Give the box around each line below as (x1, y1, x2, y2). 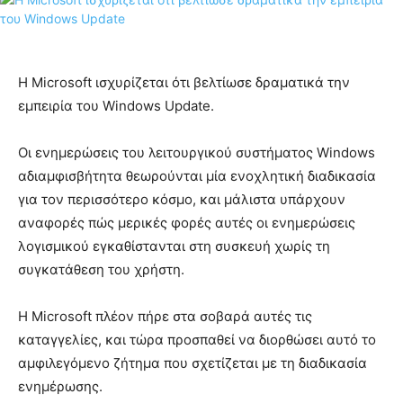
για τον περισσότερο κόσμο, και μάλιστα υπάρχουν (18, 191, 345, 209)
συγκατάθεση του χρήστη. (18, 261, 184, 279)
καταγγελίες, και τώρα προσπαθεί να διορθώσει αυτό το (18, 331, 376, 349)
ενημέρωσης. (18, 378, 103, 396)
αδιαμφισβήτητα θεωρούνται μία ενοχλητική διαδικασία (18, 167, 376, 185)
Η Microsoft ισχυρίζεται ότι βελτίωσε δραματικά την (18, 74, 350, 92)
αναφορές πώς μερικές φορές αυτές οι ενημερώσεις (18, 214, 355, 232)
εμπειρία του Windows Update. (18, 97, 214, 115)
